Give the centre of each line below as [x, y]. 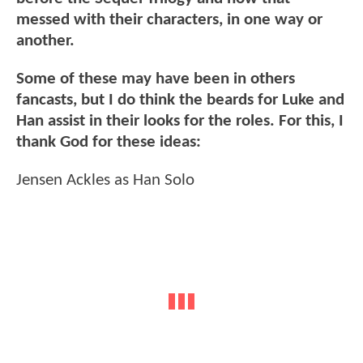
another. [45, 41]
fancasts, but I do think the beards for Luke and [180, 100]
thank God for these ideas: [109, 143]
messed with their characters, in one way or [169, 19]
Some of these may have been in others [156, 79]
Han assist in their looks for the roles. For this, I [180, 122]
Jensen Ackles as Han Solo [105, 181]
